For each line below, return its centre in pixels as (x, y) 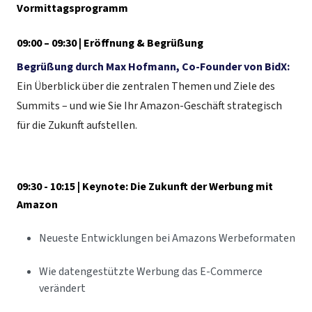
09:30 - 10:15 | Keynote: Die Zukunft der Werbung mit (145, 187)
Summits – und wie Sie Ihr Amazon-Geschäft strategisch (149, 106)
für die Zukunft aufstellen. (77, 126)
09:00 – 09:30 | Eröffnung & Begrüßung (110, 44)
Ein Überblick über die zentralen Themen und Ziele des (146, 87)
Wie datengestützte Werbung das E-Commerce (151, 272)
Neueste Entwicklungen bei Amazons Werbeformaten (167, 239)
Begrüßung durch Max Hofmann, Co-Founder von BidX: (153, 67)
